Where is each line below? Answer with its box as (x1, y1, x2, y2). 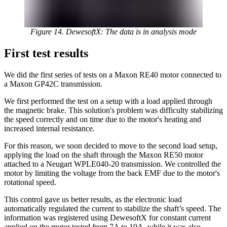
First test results (4, 46, 88, 60)
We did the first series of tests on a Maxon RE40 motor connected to (4, 70, 221, 79)
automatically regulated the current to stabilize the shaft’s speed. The (4, 204, 221, 213)
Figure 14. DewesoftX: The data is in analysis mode (30, 27, 197, 36)
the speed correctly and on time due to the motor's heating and (4, 115, 201, 124)
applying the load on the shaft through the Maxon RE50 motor (4, 150, 203, 159)
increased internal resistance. (4, 124, 95, 133)
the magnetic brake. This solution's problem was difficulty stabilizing (4, 105, 223, 115)
